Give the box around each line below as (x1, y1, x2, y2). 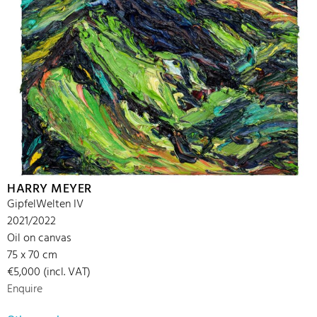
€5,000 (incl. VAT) (7, 263, 91, 282)
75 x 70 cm (7, 246, 57, 265)
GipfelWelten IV (7, 195, 83, 214)
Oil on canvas (7, 229, 71, 248)
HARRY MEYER (7, 179, 92, 200)
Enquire (7, 280, 42, 299)
